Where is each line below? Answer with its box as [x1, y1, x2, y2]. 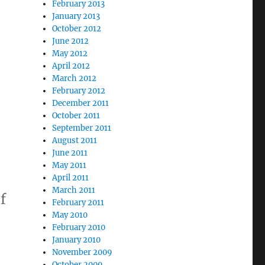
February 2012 [52, 86, 106, 96]
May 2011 [52, 160, 87, 170]
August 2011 [52, 135, 98, 146]
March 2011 [52, 185, 96, 195]
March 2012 [52, 73, 97, 83]
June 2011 [52, 148, 88, 158]
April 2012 [52, 61, 91, 71]
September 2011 [52, 123, 112, 133]
